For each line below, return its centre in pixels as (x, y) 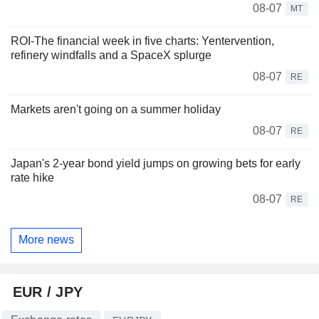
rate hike (32, 177)
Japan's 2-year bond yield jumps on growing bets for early (156, 163)
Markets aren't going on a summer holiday (116, 109)
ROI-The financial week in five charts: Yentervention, (142, 41)
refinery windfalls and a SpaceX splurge (111, 55)
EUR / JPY (48, 292)
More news (46, 240)
